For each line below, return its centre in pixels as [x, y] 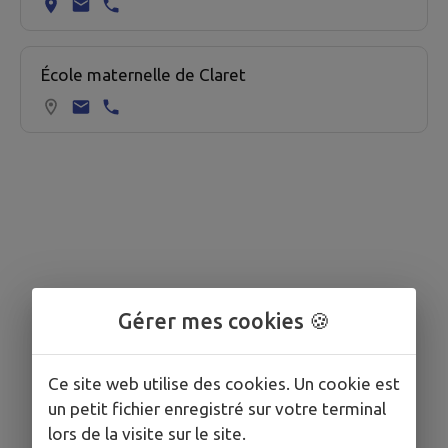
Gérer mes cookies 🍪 [224, 320]
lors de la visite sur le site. [147, 433]
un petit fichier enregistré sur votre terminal [217, 408]
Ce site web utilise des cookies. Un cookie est [224, 383]
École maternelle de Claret [143, 75]
